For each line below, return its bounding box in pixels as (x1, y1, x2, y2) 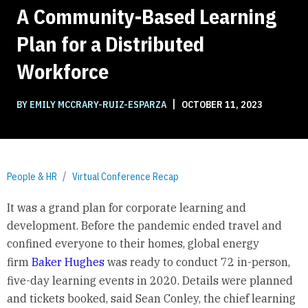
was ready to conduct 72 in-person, (104, 255, 290, 269)
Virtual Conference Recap (72, 170, 179, 183)
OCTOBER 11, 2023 (179, 98, 263, 111)
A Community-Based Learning (16, 2, 276, 30)
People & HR (7, 170, 57, 183)
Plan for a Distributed (16, 30, 204, 57)
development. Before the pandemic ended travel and (6, 219, 282, 233)
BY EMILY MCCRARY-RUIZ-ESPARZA (16, 98, 168, 111)
